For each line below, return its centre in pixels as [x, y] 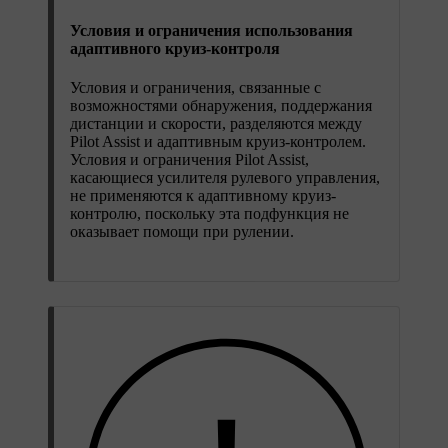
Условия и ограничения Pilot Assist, [189, 160]
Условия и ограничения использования [211, 30]
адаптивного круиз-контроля [175, 48]
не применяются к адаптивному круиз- [203, 196]
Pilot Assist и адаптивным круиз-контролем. [218, 142]
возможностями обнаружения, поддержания [221, 106]
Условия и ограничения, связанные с [195, 88]
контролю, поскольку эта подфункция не [209, 214]
